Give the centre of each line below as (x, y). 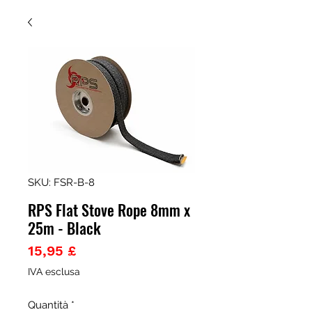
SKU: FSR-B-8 (61, 182)
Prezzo (98, 250)
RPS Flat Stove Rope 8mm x (109, 210)
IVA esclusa (54, 272)
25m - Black (64, 228)
